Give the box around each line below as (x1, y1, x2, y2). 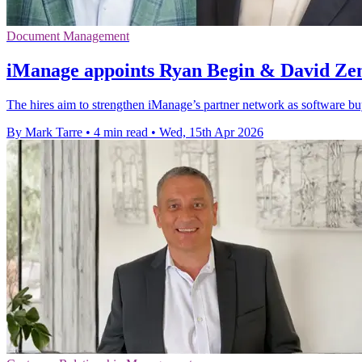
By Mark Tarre (6, 125, 82, 140)
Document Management (6, 29, 129, 44)
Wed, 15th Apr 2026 (159, 125, 263, 140)
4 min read (94, 125, 148, 140)
